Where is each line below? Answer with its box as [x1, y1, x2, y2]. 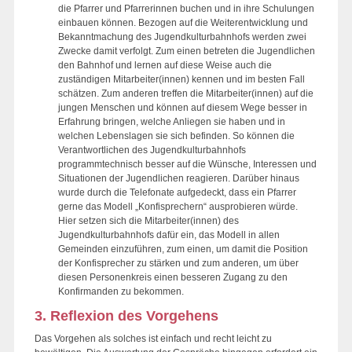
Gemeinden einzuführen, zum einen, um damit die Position [58, 243, 308, 255]
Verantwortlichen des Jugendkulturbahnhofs [58, 144, 246, 156]
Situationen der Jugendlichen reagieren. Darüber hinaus [58, 172, 299, 184]
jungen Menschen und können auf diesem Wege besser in [58, 101, 307, 113]
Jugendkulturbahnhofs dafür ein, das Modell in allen [58, 229, 280, 240]
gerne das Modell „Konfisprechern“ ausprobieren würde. [58, 200, 298, 212]
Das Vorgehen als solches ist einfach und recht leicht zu [35, 332, 272, 344]
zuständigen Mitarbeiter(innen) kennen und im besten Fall [58, 73, 305, 85]
